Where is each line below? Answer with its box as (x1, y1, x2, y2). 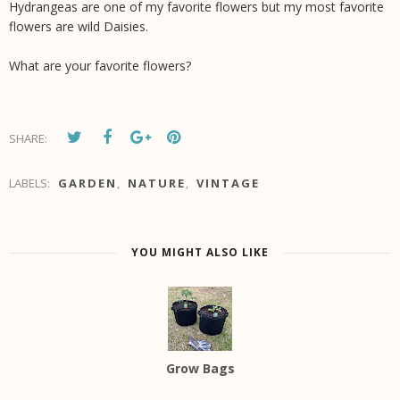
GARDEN (58, 175, 117, 192)
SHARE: (9, 130, 47, 147)
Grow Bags (165, 360, 235, 378)
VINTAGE (196, 175, 260, 192)
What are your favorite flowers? (9, 57, 195, 75)
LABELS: (9, 175, 53, 192)
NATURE (128, 175, 186, 192)
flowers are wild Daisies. (9, 18, 152, 36)
